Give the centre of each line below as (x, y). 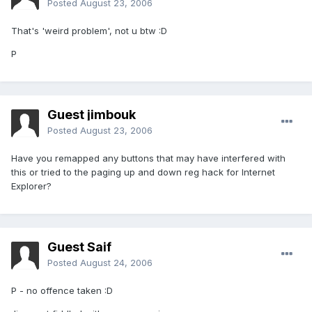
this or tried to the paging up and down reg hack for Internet (143, 172)
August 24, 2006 (116, 263)
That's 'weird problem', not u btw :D (89, 31)
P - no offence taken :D (62, 291)
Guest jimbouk (92, 115)
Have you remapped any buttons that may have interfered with (148, 158)
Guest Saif (79, 247)
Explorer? (31, 186)
